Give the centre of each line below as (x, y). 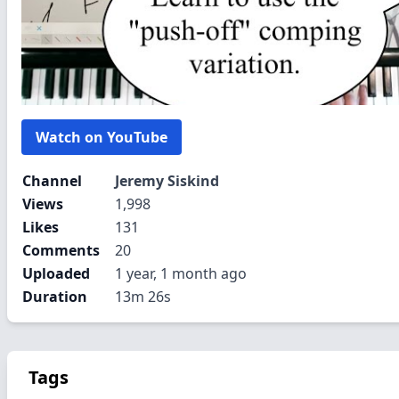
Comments (61, 250)
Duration (55, 297)
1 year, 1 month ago (181, 273)
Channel (52, 181)
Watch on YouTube (102, 137)
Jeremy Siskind (167, 181)
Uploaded (56, 273)
